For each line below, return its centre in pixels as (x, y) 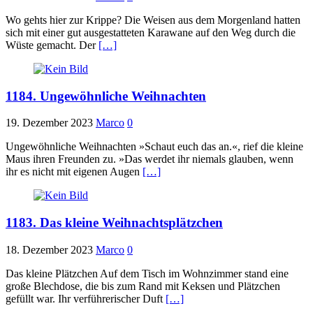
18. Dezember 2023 (49, 249)
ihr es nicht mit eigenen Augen (74, 172)
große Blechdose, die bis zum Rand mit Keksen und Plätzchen (143, 286)
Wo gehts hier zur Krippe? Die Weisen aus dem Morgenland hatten (153, 20)
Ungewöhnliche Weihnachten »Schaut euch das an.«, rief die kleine (154, 147)
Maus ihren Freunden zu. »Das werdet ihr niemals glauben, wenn (150, 159)
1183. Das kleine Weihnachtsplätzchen (114, 223)
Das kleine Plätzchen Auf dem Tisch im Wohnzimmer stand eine (147, 273)
